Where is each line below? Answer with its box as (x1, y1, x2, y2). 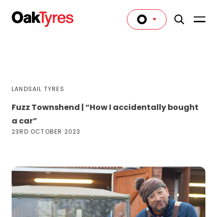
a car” (12, 115, 37, 126)
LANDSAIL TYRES (12, 85, 64, 93)
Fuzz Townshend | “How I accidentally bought (12, 102, 199, 113)
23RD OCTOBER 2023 (12, 127, 81, 136)
